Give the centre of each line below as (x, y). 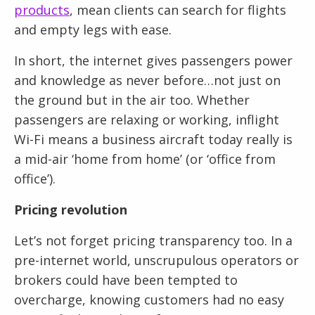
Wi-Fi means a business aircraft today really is (153, 140)
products (42, 10)
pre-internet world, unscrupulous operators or (156, 261)
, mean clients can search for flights (178, 10)
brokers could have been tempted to (126, 280)
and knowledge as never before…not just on (147, 81)
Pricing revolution (71, 210)
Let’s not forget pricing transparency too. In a (153, 241)
